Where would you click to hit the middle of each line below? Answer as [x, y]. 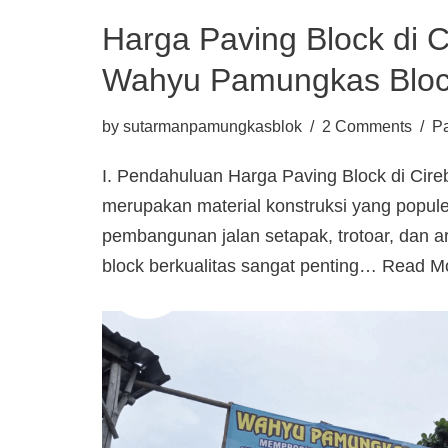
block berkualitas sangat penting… [242, 266]
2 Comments [367, 126]
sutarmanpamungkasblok [212, 126]
